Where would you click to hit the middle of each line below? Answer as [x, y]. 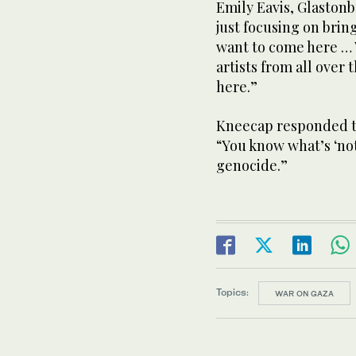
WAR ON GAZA [304, 293]
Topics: [232, 292]
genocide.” [252, 165]
